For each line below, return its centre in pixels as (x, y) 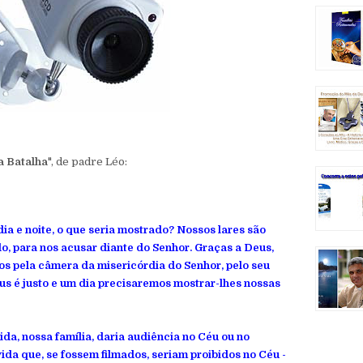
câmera (58, 265)
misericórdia (131, 265)
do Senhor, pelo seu (218, 265)
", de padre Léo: (88, 162)
